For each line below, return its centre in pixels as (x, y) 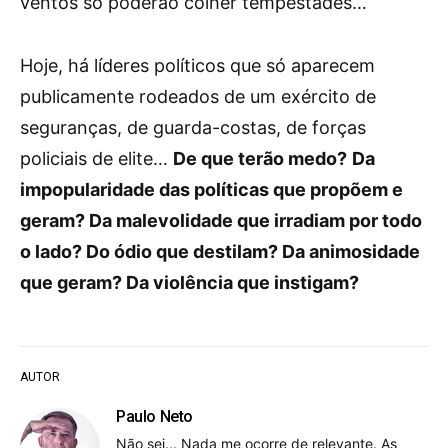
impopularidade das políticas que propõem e (211, 189)
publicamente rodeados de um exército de (198, 96)
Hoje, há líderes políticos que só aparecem (197, 65)
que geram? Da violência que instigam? (189, 282)
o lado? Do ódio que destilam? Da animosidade (220, 251)
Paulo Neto (154, 416)
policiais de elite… (96, 158)
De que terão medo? (260, 158)
